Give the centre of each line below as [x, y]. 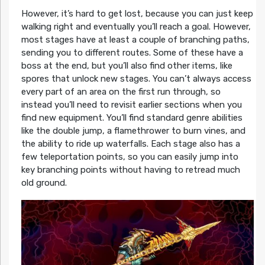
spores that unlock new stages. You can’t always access [136, 78]
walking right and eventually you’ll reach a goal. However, [136, 26]
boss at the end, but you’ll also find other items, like [127, 65]
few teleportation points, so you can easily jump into [130, 156]
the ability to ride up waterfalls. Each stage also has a [130, 143]
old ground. [44, 182]
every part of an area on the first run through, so [121, 91]
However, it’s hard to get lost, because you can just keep [137, 13]
